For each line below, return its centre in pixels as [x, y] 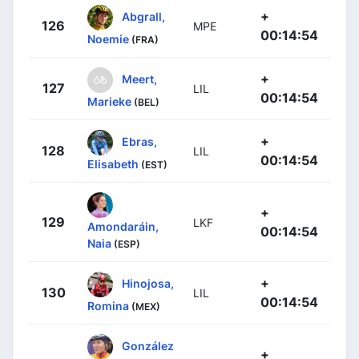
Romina [108, 306]
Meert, [139, 79]
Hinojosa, [148, 283]
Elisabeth [113, 164]
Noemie [108, 39]
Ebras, [139, 141]
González [148, 345]
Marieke [109, 102]
